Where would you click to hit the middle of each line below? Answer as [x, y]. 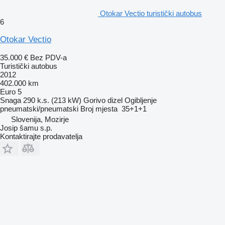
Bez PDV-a [48, 57]
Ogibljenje [141, 100]
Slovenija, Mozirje [40, 119]
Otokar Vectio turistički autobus [151, 13]
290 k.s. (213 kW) [52, 100]
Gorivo [94, 100]
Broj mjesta [99, 108]
